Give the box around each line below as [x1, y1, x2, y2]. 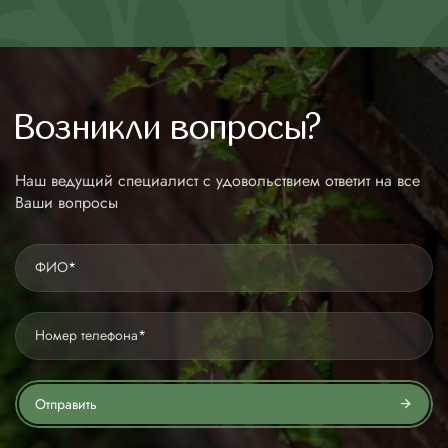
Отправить [35, 393, 97, 414]
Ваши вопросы [15, 190, 118, 214]
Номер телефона [35, 324, 138, 345]
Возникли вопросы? [15, 108, 321, 147]
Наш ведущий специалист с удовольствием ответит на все [15, 168, 420, 192]
